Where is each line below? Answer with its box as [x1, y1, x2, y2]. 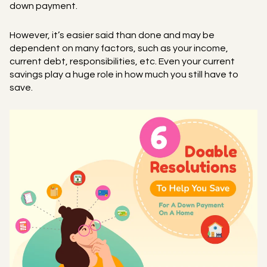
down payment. [10, 1, 77, 11]
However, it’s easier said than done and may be [10, 30, 215, 40]
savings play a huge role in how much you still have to [10, 69, 238, 79]
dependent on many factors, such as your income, [10, 43, 228, 53]
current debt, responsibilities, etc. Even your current [10, 56, 235, 66]
